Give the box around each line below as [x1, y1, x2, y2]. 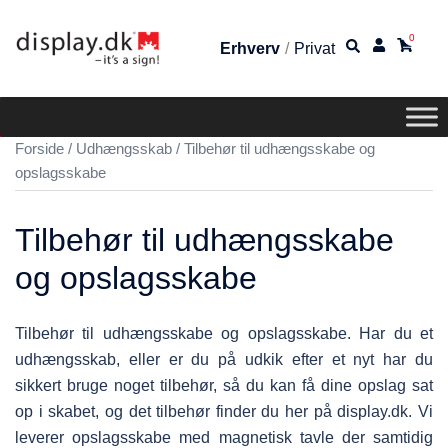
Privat [294, 39, 335, 57]
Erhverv [220, 39, 280, 57]
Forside [15, 141, 64, 158]
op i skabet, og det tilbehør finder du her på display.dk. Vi [15, 403, 433, 421]
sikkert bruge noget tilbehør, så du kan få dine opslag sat [15, 377, 433, 395]
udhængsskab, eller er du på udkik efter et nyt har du [15, 351, 433, 369]
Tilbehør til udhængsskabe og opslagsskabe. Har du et [15, 325, 433, 343]
